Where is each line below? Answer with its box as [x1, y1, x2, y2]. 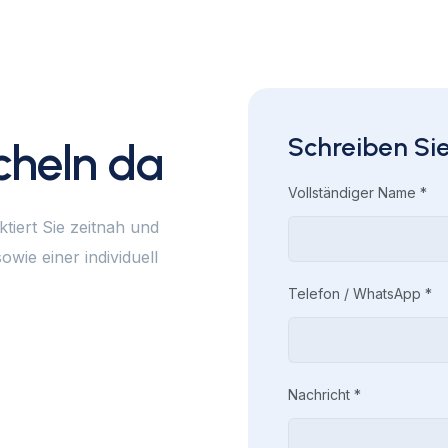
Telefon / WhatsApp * [288, 285, 432, 302]
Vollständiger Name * [288, 184, 427, 201]
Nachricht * [288, 386, 361, 403]
